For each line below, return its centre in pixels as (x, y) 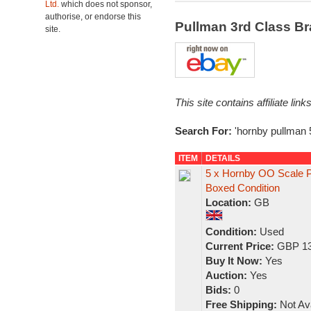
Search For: (204, 131)
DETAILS (222, 158)
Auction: (226, 275)
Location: (228, 202)
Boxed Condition (242, 188)
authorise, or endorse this (93, 17)
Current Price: (239, 246)
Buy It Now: (234, 261)
